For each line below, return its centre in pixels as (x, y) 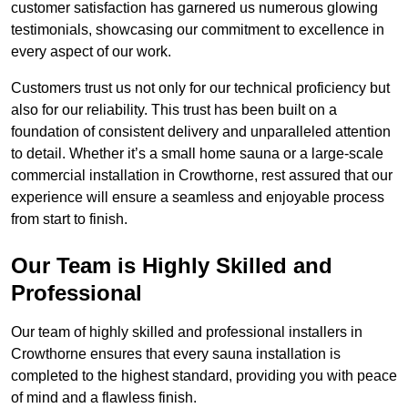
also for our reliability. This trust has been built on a (174, 110)
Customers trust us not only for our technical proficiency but (200, 88)
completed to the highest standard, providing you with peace (204, 376)
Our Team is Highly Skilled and (172, 266)
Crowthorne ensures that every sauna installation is (176, 354)
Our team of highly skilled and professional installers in (187, 332)
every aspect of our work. (91, 52)
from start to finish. (69, 219)
